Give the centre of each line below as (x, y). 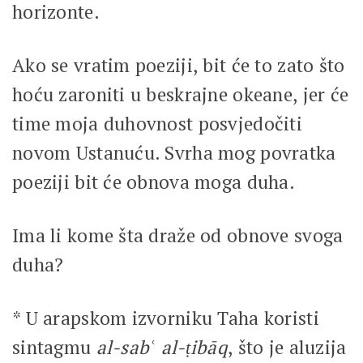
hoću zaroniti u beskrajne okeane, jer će (181, 94)
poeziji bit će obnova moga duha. (154, 181)
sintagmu (54, 347)
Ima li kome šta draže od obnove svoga (178, 235)
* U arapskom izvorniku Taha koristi (166, 318)
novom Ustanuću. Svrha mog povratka (174, 152)
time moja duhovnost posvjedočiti (157, 123)
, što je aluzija (287, 347)
